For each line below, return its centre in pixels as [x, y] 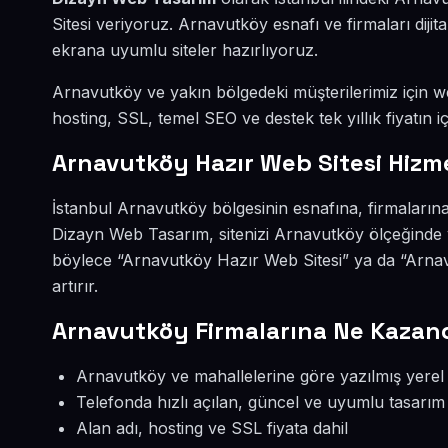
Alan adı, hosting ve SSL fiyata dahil [212, 428]
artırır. [75, 286]
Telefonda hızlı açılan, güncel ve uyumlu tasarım [260, 402]
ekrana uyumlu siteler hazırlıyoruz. [185, 50]
